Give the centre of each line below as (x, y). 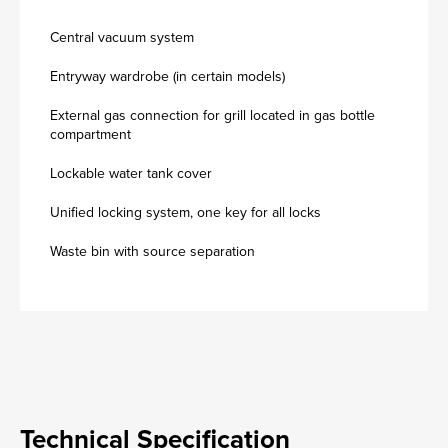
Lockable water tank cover (131, 173)
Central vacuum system (122, 37)
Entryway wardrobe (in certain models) (167, 76)
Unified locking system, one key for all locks (185, 212)
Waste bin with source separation (152, 251)
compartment (90, 134)
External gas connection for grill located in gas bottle (212, 115)
